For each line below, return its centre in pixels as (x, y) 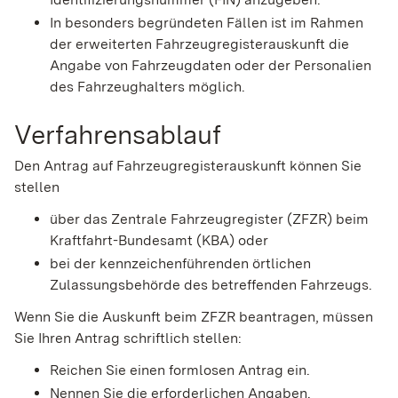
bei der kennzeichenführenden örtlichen (180, 264)
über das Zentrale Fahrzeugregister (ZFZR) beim (209, 219)
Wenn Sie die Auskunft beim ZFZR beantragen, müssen (194, 317)
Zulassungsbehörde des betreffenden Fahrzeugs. (211, 285)
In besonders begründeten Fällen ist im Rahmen (207, 22)
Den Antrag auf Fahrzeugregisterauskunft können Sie (188, 166)
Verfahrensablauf (118, 134)
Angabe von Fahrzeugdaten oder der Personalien (211, 65)
